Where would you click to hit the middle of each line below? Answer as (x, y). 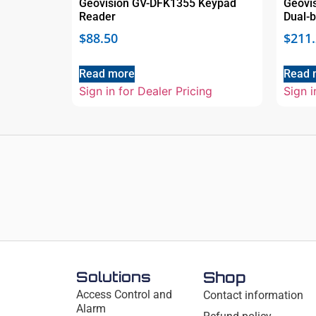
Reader (97, 17)
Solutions (113, 276)
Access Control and (124, 294)
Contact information (254, 295)
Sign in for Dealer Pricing (146, 91)
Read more (107, 74)
